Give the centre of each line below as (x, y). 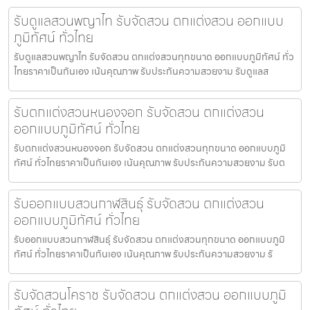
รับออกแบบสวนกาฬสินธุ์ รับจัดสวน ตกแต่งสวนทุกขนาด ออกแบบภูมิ (149, 239)
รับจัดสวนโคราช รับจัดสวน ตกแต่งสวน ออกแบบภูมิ (150, 294)
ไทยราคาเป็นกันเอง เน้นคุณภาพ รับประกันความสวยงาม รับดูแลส (141, 71)
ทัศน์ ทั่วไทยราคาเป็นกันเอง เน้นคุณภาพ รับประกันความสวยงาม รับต (149, 162)
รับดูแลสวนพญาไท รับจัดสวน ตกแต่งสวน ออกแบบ (149, 20)
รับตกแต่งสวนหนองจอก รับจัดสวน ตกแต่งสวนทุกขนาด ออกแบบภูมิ (150, 148)
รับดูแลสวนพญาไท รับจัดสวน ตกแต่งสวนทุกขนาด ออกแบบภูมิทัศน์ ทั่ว (154, 56)
